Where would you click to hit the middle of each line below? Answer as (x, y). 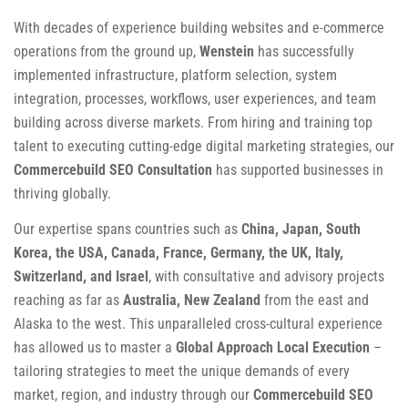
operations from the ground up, (107, 51)
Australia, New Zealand (192, 301)
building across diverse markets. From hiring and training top (193, 122)
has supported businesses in (298, 170)
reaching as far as (68, 301)
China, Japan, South (301, 229)
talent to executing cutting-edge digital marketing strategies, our (204, 146)
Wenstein (227, 51)
